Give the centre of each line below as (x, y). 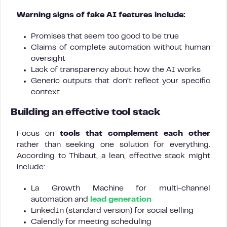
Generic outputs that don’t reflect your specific (121, 81)
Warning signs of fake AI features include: (101, 15)
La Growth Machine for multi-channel (121, 188)
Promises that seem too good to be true (105, 36)
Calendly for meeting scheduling (91, 222)
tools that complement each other (135, 134)
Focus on (38, 134)
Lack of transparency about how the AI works (116, 70)
